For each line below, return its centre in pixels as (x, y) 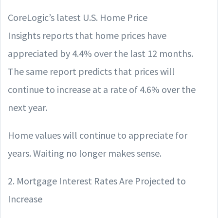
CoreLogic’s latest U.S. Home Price (78, 17)
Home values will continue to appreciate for (98, 135)
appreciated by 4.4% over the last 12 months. (100, 53)
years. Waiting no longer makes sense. (85, 153)
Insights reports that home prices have (87, 35)
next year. (27, 107)
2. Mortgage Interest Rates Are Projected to (97, 181)
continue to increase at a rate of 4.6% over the (102, 89)
